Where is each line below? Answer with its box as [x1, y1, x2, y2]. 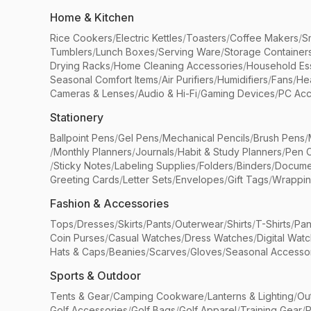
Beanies [109, 246, 146, 258]
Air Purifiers [162, 74, 214, 85]
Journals [135, 146, 174, 158]
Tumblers [50, 46, 92, 58]
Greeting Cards [50, 174, 119, 185]
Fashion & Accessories [50, 196, 169, 210]
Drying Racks [50, 60, 110, 72]
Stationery [50, 110, 103, 124]
